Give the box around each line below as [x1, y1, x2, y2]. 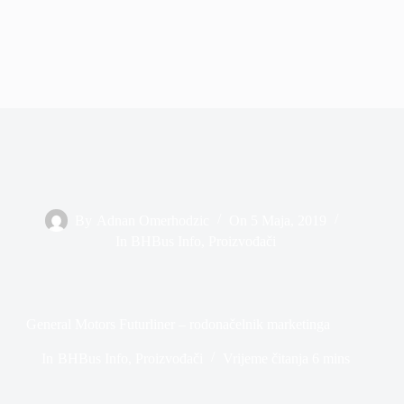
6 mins [311, 350, 350, 366]
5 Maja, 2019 [250, 212, 326, 228]
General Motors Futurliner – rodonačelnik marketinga [25, 316, 330, 332]
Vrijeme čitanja [222, 350, 308, 366]
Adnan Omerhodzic [96, 212, 209, 228]
